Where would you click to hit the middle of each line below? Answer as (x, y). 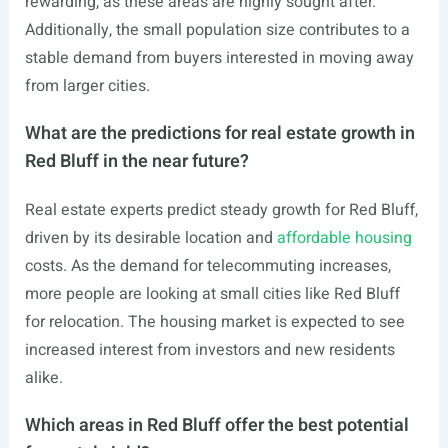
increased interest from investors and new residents (209, 350)
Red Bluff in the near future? (136, 161)
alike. (43, 378)
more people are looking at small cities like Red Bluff (212, 294)
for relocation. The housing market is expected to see (214, 322)
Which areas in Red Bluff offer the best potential (216, 425)
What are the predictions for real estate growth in (219, 133)
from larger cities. (87, 86)
